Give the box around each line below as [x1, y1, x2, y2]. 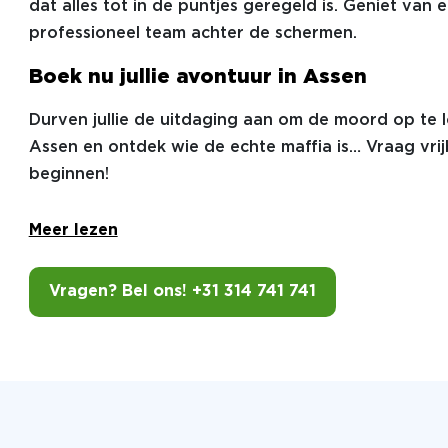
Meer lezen [28, 223, 118, 238]
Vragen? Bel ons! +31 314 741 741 [48, 284, 316, 299]
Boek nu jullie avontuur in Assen [28, 68, 367, 86]
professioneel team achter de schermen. [28, 26, 357, 41]
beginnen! [28, 167, 109, 182]
